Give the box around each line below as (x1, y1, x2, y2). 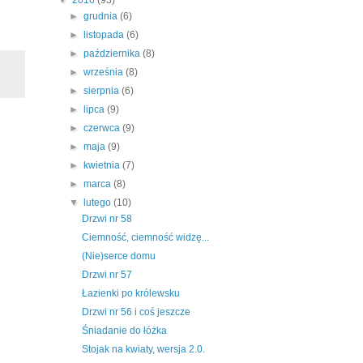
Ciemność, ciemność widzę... (81, 231, 209, 243)
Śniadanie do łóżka (81, 324, 167, 336)
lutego (83, 196, 114, 208)
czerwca (83, 122, 123, 134)
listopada (83, 28, 127, 41)
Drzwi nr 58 (81, 212, 132, 224)
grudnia (83, 10, 121, 22)
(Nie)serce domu (81, 250, 156, 262)
